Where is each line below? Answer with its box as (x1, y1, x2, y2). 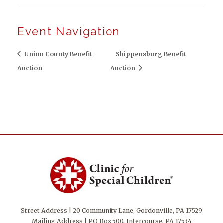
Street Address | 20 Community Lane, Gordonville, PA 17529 (21, 207, 202, 215)
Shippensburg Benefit (115, 50, 186, 58)
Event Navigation (17, 24, 120, 38)
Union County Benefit (23, 50, 92, 58)
